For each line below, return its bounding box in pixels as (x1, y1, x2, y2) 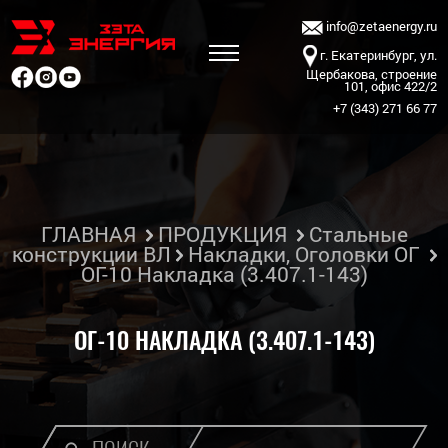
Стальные (308, 220, 408, 248)
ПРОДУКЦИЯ (157, 220, 287, 248)
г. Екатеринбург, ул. (316, 46, 437, 63)
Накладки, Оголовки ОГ (187, 240, 420, 268)
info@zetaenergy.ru (322, 18, 437, 34)
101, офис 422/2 (343, 77, 437, 94)
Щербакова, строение (305, 65, 437, 82)
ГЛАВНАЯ (40, 220, 136, 248)
